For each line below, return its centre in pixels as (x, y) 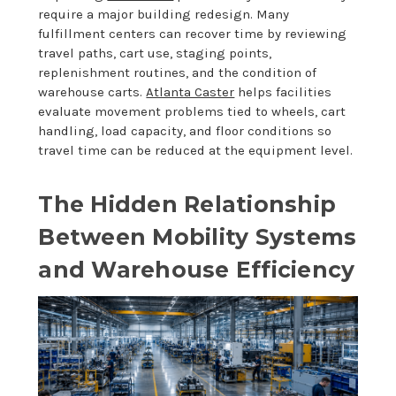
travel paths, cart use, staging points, (155, 53)
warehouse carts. (92, 91)
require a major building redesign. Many (164, 14)
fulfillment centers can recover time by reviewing (193, 33)
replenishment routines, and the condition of (178, 72)
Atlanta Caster (190, 91)
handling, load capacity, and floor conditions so (185, 130)
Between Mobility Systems (198, 236)
